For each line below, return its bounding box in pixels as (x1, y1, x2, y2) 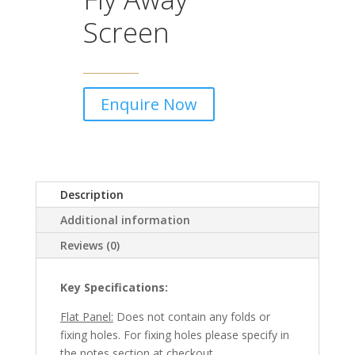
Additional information (59, 212, 190, 228)
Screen (82, 13, 170, 52)
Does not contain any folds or (113, 309, 270, 325)
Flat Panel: (59, 309, 113, 325)
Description (59, 187, 124, 203)
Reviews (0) (59, 238, 120, 254)
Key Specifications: (59, 280, 168, 296)
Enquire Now (100, 94, 197, 116)
